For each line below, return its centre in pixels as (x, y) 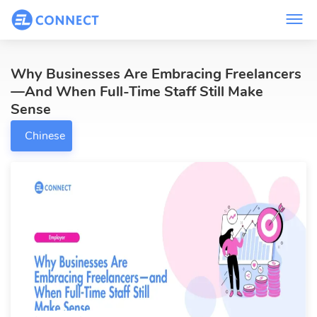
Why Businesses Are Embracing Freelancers (156, 74)
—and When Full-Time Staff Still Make (137, 92)
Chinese (45, 136)
